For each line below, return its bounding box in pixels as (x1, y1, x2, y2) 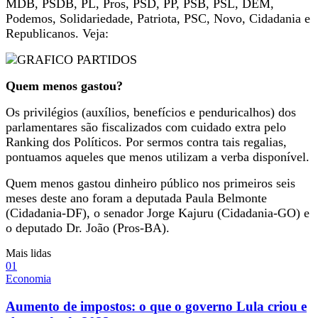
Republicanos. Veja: (6, 26, 109, 40)
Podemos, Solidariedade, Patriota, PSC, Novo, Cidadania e (6, 11, 310, 26)
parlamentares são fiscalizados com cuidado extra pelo (6, 119, 286, 134)
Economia (6, 272, 51, 285)
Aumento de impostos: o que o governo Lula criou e (6, 298, 307, 314)
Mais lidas (6, 246, 51, 259)
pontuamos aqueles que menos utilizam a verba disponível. (6, 149, 309, 164)
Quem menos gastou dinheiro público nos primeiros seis (6, 175, 295, 190)
